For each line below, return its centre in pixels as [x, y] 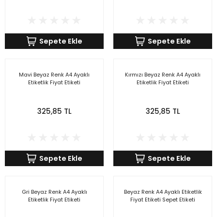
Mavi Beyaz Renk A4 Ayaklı [54, 75]
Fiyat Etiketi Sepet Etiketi [163, 200]
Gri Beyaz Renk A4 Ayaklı [54, 192]
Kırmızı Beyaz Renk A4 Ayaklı [163, 75]
